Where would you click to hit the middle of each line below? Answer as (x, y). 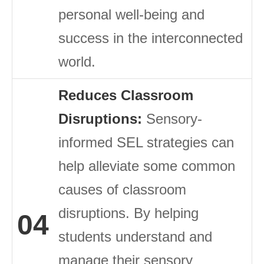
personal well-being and (131, 15)
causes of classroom (122, 190)
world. (77, 62)
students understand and (135, 237)
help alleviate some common (147, 166)
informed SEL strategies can (146, 143)
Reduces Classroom (126, 95)
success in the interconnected (151, 38)
